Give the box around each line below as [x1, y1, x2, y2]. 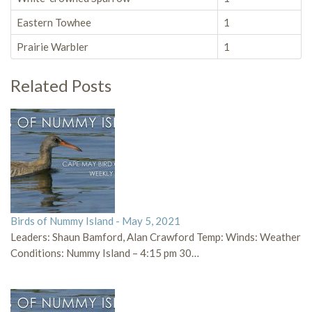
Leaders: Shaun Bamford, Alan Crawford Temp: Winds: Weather [10, 231, 301, 243]
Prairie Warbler [17, 40, 88, 53]
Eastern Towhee [17, 16, 91, 29]
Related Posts [10, 75, 111, 95]
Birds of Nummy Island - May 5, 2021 [10, 214, 180, 227]
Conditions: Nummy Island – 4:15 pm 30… [10, 247, 199, 259]
